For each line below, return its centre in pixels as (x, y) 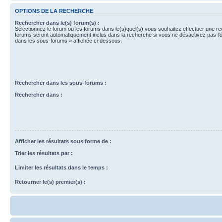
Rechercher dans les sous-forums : (61, 83)
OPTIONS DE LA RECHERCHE (54, 11)
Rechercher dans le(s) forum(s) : (57, 23)
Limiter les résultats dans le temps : (61, 167)
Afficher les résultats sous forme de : (63, 141)
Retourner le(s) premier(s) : (50, 182)
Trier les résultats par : (44, 153)
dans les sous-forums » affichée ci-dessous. (68, 41)
